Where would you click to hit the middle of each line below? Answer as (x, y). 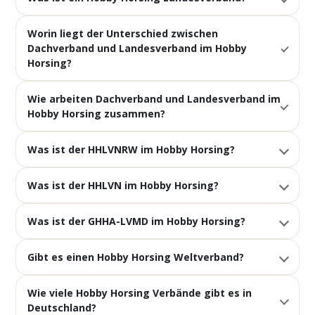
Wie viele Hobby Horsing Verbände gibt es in (140, 293)
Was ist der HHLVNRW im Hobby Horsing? (131, 149)
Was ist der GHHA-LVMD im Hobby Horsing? (137, 221)
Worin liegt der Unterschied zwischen (123, 33)
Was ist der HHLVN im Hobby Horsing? (123, 185)
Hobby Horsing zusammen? (97, 114)
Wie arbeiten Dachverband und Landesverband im (154, 99)
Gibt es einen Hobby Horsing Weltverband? (136, 257)
